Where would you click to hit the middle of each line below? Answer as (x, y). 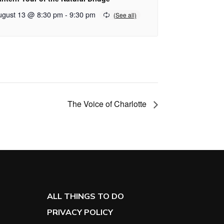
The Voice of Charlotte (108, 103)
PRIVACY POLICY (80, 212)
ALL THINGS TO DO (85, 196)
